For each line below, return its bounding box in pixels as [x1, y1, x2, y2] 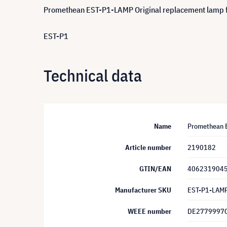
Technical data [44, 64, 142, 86]
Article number [125, 143, 171, 152]
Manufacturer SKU [115, 185, 171, 195]
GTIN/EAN [139, 164, 171, 173]
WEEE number [128, 207, 171, 216]
